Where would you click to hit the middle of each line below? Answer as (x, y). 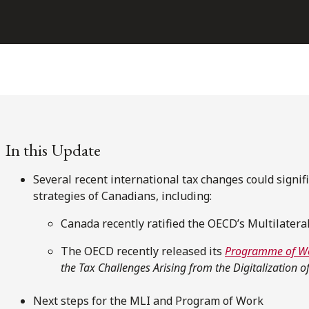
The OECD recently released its (143, 251)
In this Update (53, 149)
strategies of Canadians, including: (122, 196)
